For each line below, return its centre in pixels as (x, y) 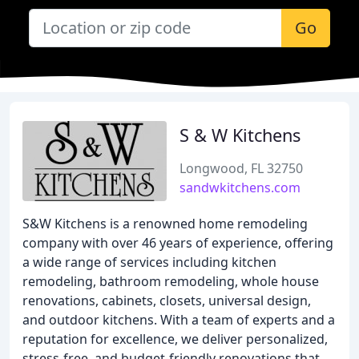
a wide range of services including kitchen (149, 262)
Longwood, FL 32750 (241, 168)
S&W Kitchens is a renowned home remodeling (165, 224)
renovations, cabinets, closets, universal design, (167, 301)
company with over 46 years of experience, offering (178, 243)
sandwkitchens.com (240, 188)
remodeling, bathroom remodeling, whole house (171, 281)
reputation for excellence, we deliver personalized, (175, 339)
